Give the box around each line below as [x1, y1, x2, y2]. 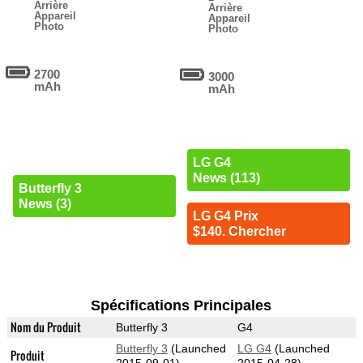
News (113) [192, 171, 260, 186]
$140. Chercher [192, 224, 286, 239]
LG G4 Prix [192, 209, 258, 224]
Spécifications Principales [91, 297, 272, 314]
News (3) [18, 196, 71, 211]
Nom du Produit [10, 318, 81, 336]
